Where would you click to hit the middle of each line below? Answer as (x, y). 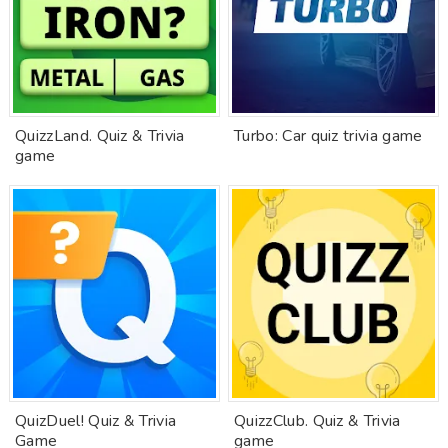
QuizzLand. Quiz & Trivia (100, 136)
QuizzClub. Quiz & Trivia (317, 421)
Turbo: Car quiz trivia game (328, 136)
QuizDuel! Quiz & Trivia (96, 421)
